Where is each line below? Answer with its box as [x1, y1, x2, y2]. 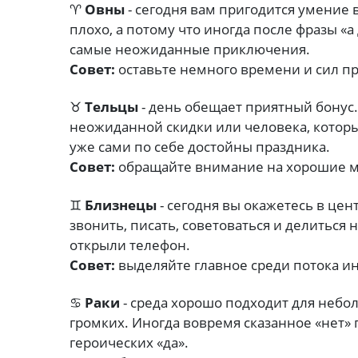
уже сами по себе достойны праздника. [70, 137, 330, 157]
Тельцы [85, 97, 138, 117]
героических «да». [70, 332, 189, 352]
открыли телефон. [70, 235, 190, 254]
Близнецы [85, 195, 157, 214]
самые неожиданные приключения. [70, 40, 310, 59]
